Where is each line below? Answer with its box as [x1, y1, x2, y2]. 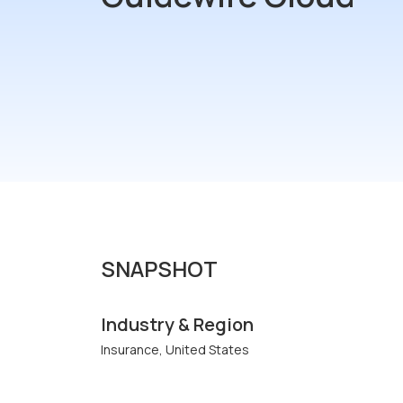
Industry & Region [101, 311, 254, 336]
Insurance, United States [101, 340, 249, 358]
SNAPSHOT [101, 253, 218, 283]
